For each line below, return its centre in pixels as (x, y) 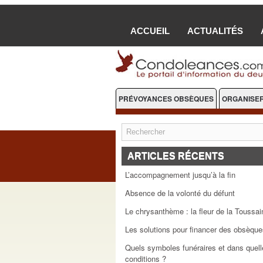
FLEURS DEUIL (144, 120)
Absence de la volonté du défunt (180, 193)
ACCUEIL (150, 31)
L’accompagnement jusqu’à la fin (180, 175)
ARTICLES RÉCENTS (176, 156)
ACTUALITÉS (215, 31)
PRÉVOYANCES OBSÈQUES (166, 99)
